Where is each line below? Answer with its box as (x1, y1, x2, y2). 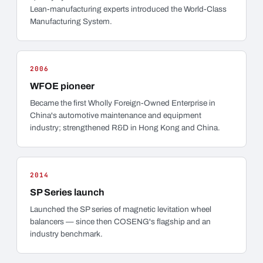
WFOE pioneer (30, 81, 95, 91)
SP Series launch (30, 187, 104, 197)
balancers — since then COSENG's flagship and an (30, 217, 211, 226)
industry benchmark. (30, 230, 103, 238)
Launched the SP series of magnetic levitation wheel (30, 205, 211, 214)
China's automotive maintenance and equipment (30, 111, 201, 120)
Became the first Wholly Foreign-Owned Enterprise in (30, 99, 215, 107)
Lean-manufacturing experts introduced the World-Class (30, 5, 227, 14)
